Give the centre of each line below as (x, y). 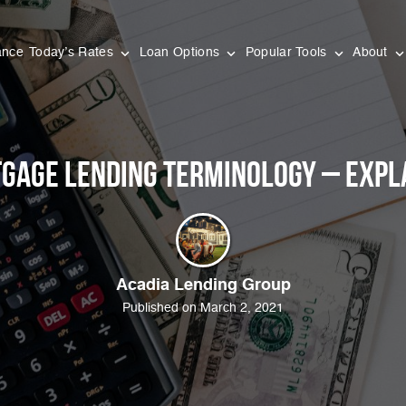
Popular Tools (288, 52)
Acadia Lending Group (203, 285)
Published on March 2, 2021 (203, 308)
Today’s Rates (73, 52)
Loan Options (181, 52)
